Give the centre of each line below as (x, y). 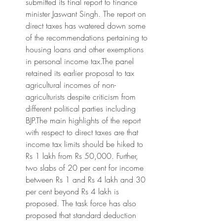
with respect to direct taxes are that (82, 132)
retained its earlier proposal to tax (80, 73)
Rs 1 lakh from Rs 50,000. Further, (82, 156)
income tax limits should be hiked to (84, 144)
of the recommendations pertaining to (87, 37)
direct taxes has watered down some (86, 26)
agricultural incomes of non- (71, 85)
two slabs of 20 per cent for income (85, 168)
